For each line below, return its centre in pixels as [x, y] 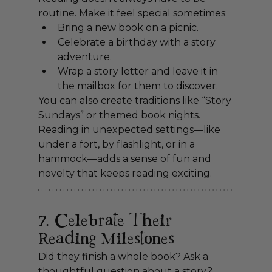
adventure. [84, 57]
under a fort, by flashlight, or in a [117, 144]
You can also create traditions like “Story [136, 101]
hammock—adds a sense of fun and [126, 159]
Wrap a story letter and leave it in [139, 72]
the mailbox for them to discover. [138, 86]
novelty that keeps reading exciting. [125, 174]
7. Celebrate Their [107, 222]
